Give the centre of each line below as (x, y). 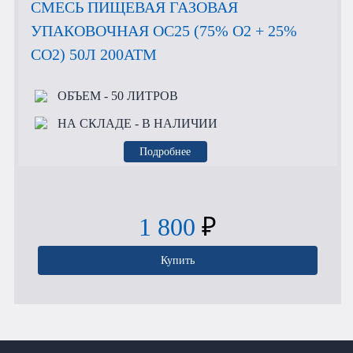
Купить (178, 260)
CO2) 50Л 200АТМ (94, 54)
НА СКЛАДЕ (94, 123)
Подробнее (165, 152)
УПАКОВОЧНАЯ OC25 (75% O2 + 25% (164, 30)
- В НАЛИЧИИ (174, 123)
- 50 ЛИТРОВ (139, 96)
